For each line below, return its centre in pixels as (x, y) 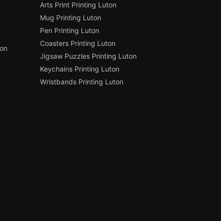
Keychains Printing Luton (80, 69)
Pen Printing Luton (70, 31)
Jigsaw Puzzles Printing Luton (89, 56)
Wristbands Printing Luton (82, 82)
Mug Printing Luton (71, 18)
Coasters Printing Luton (78, 43)
